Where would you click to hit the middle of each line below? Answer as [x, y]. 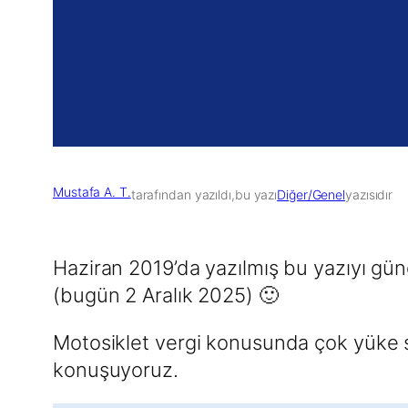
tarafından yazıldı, [183, 194]
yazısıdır [369, 194]
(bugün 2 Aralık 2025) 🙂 [166, 295]
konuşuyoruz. [116, 369]
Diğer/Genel [311, 194]
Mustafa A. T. [92, 192]
